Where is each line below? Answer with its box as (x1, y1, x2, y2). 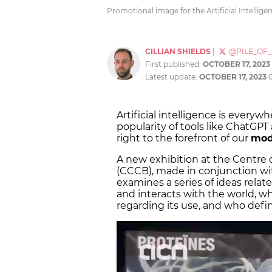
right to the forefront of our (117, 132, 251, 144)
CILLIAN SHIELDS (145, 47, 211, 56)
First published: (145, 59, 203, 69)
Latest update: (145, 72, 199, 82)
